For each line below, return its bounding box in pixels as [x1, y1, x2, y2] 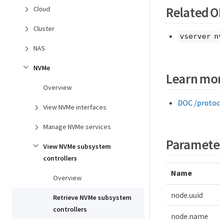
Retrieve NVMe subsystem [53, 193, 132, 202]
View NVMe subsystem [43, 142, 111, 151]
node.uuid [171, 190, 203, 200]
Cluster [33, 24, 55, 33]
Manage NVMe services [43, 122, 111, 131]
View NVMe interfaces [43, 103, 107, 111]
